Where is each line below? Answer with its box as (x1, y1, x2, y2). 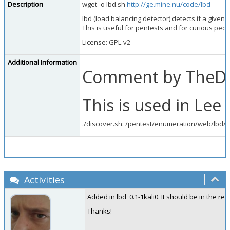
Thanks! (87, 206, 112, 216)
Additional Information (8, 57, 77, 67)
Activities (22, 174, 65, 186)
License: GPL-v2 (82, 37, 130, 47)
